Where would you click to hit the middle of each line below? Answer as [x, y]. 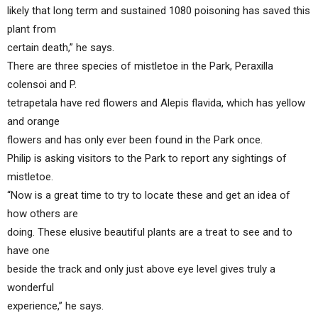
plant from [32, 29]
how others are [43, 214]
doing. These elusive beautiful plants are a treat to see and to [150, 232]
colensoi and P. [42, 84]
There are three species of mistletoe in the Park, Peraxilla [140, 66]
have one [28, 251]
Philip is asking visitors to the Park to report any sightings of [147, 158]
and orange [33, 121]
